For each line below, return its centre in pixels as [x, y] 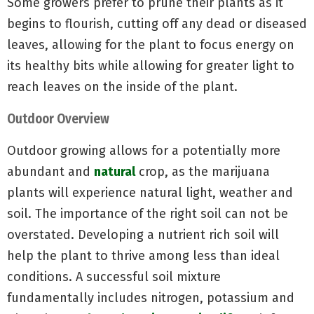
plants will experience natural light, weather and [150, 192]
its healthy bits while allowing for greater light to [151, 66]
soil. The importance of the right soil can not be [148, 213]
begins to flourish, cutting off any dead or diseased [157, 23]
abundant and [50, 171]
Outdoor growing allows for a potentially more [144, 150]
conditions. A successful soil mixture [114, 277]
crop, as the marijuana [203, 171]
